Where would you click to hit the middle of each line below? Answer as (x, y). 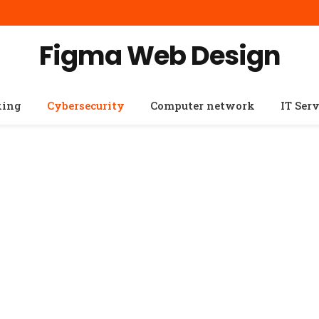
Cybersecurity (85, 105)
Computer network (202, 105)
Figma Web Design (159, 56)
